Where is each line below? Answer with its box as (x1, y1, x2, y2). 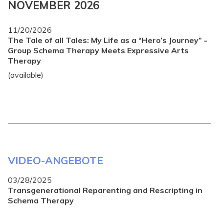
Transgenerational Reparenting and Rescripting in (8, 185, 202, 196)
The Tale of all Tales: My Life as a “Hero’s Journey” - (8, 35, 207, 45)
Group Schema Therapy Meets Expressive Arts (8, 45, 189, 55)
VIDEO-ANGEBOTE (8, 153, 103, 167)
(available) (8, 69, 44, 80)
